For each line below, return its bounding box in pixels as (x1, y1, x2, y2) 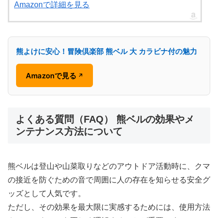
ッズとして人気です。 (8, 189, 86, 198)
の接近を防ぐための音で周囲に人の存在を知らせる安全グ (8, 175, 210, 184)
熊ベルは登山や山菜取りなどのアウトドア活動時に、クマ (8, 162, 210, 170)
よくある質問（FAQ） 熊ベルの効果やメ (16, 114, 194, 125)
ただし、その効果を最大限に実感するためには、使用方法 (8, 202, 210, 211)
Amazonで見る (26, 71, 76, 80)
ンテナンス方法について (16, 126, 123, 137)
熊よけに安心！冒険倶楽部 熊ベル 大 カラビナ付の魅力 (16, 47, 197, 56)
